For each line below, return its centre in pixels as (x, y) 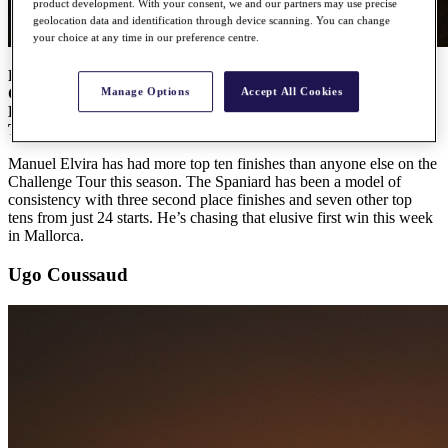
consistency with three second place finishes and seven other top (210, 200)
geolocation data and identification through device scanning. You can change (212, 20)
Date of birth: (54, 112)
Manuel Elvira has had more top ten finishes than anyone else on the (222, 164)
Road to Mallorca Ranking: (101, 76)
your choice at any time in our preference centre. (146, 37)
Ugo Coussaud (68, 274)
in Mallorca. (46, 236)
